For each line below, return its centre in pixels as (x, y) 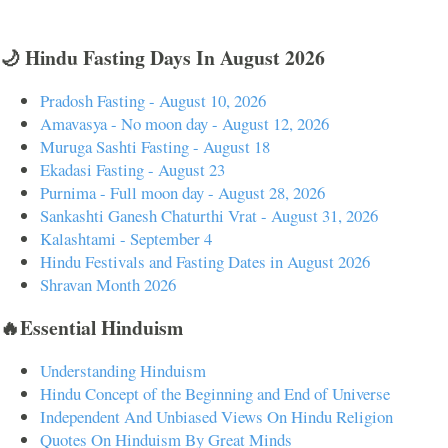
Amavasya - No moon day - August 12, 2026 (184, 124)
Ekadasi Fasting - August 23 (132, 170)
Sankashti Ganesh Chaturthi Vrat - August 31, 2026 (209, 216)
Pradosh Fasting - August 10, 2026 (153, 101)
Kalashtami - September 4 (126, 239)
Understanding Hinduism (123, 370)
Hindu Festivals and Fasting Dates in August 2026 (205, 262)
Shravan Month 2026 (108, 285)
